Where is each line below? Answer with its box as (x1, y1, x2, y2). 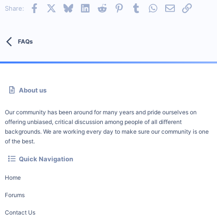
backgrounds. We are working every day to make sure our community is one (5, 128, 209, 135)
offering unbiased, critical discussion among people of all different (5, 118, 182, 125)
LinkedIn (89, 3, 115, 11)
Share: (5, 4, 24, 12)
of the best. (5, 138, 35, 145)
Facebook (38, 3, 68, 11)
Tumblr (140, 3, 161, 11)
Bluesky (72, 3, 96, 11)
